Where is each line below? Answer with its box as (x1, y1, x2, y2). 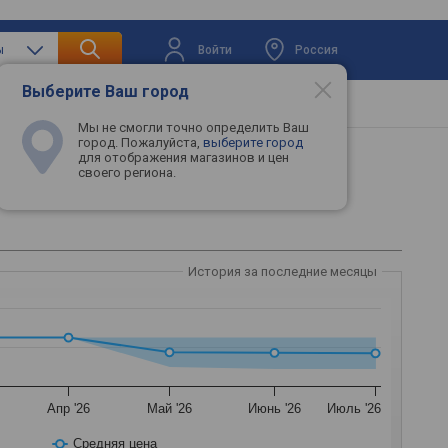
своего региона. (78, 165, 176, 181)
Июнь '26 (248, 401, 302, 416)
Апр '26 (46, 401, 90, 416)
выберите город (203, 135, 303, 151)
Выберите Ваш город (22, 82, 189, 102)
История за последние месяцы (188, 264, 377, 279)
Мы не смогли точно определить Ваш (78, 120, 309, 136)
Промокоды (251, 96, 329, 112)
